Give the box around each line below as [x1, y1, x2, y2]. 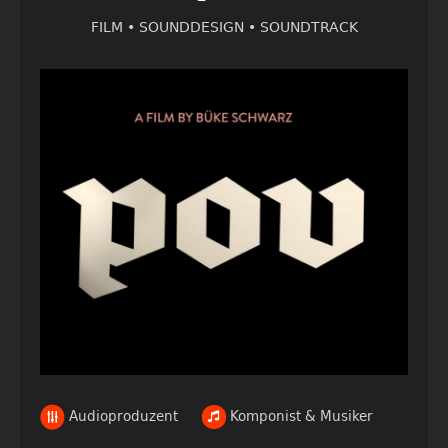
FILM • [90, 13, 139, 39]
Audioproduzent [64, 402, 178, 428]
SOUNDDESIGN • [138, 13, 260, 39]
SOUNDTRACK [259, 13, 358, 39]
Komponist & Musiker [226, 402, 374, 428]
